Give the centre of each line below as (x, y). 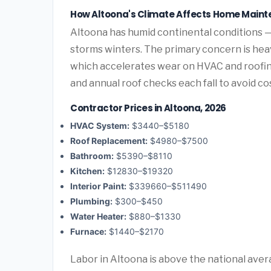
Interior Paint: (98, 186)
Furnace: (88, 232)
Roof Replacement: (109, 141)
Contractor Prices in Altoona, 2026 (148, 108)
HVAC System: (100, 126)
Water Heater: (98, 217)
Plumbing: (91, 201)
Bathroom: (92, 156)
